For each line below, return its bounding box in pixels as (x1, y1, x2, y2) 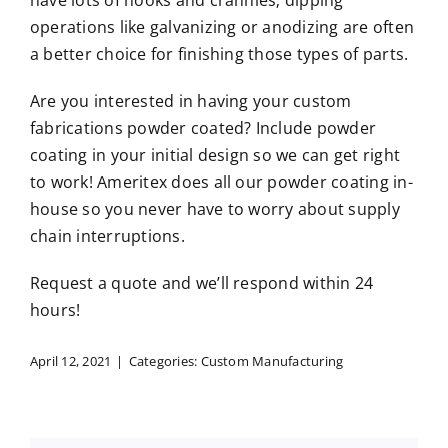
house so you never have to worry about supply (30, 198, 400, 221)
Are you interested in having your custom (30, 90, 352, 113)
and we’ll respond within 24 (157, 272, 374, 295)
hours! (30, 299, 81, 322)
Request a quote (30, 272, 158, 295)
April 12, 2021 (30, 352, 112, 371)
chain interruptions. (30, 225, 185, 248)
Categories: (128, 352, 201, 371)
